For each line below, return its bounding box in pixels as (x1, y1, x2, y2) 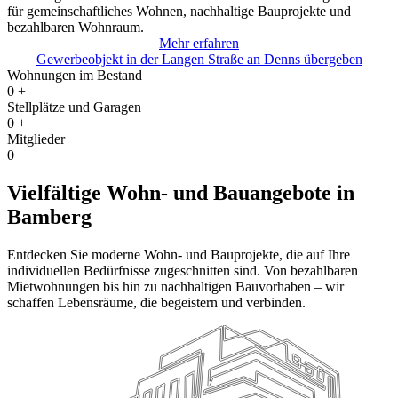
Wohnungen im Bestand (7, 67, 142, 83)
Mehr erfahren (159, 35, 239, 51)
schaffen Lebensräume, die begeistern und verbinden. (7, 294, 306, 310)
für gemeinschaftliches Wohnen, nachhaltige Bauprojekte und (7, 3, 351, 19)
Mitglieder (7, 131, 65, 147)
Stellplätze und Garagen (7, 99, 141, 115)
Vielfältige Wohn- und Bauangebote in (7, 180, 354, 204)
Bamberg (7, 204, 92, 228)
